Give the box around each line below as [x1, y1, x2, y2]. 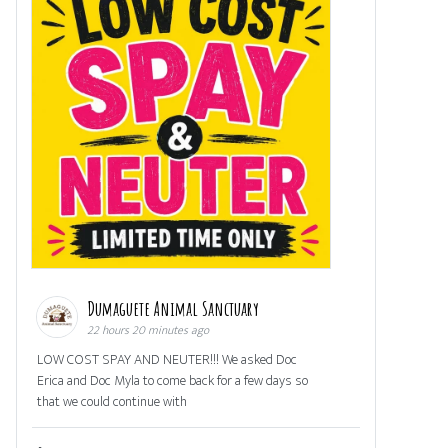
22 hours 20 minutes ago [87, 320, 209, 341]
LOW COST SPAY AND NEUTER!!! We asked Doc [37, 348, 297, 372]
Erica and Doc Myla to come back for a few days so [37, 369, 308, 393]
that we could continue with [37, 390, 187, 414]
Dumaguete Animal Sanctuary [87, 296, 263, 322]
